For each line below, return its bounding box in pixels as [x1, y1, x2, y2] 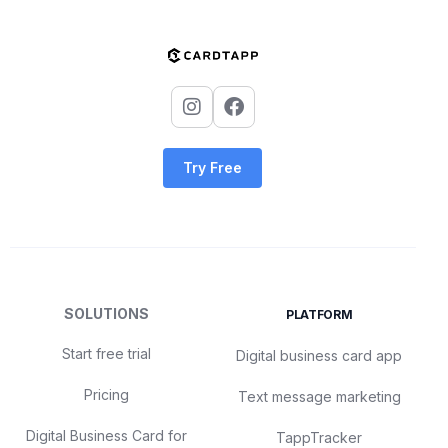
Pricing [83, 386, 129, 404]
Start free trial [61, 345, 151, 363]
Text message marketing [237, 388, 401, 406]
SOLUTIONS [63, 305, 149, 323]
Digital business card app [236, 347, 403, 365]
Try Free [183, 159, 243, 177]
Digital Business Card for [25, 427, 187, 445]
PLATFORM [285, 307, 353, 323]
